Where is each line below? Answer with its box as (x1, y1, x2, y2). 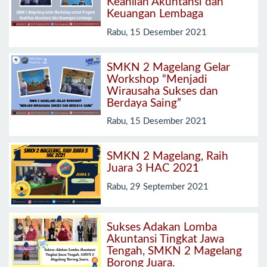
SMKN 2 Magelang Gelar (107, 61, 230, 73)
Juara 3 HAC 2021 (107, 163, 199, 175)
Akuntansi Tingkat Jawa (107, 233, 224, 245)
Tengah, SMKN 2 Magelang (107, 245, 242, 257)
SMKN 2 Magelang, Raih (107, 151, 228, 163)
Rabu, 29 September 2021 (107, 182, 209, 191)
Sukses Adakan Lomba (107, 221, 217, 233)
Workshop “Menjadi (107, 73, 207, 85)
